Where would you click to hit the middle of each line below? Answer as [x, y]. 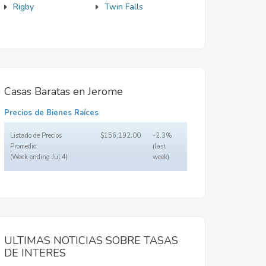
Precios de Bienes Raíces [51, 113]
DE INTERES [35, 253]
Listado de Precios [36, 136]
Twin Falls [123, 7]
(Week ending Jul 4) [39, 157]
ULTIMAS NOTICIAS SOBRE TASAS [91, 240]
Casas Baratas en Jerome [64, 91]
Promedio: [24, 146]
